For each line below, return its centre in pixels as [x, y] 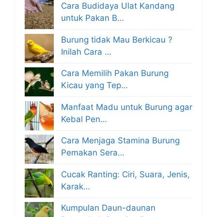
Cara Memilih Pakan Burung [115, 73]
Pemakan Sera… [93, 153]
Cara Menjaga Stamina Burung [120, 141]
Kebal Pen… [84, 119]
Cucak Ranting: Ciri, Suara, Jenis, [125, 174]
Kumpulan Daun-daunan [108, 208]
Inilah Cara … [86, 52]
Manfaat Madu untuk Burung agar [127, 107]
